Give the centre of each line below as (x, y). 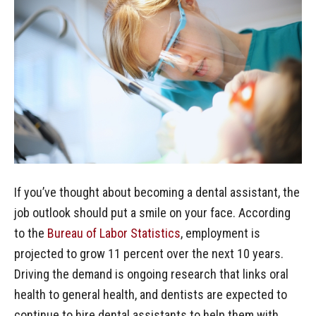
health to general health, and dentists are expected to (151, 295)
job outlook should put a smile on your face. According (152, 213)
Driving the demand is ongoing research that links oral (151, 274)
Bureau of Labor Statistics (114, 233)
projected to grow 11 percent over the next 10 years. (149, 254)
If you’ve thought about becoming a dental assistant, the (157, 193)
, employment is (220, 233)
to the (31, 233)
